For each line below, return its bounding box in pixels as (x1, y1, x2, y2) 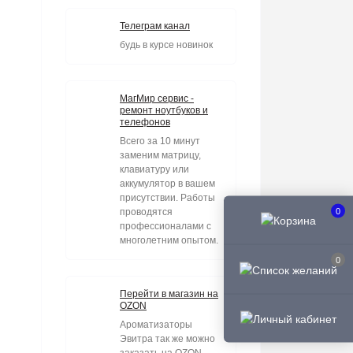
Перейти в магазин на (120, 288, 218, 299)
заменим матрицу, (120, 150, 201, 161)
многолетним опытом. (120, 235, 218, 246)
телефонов (120, 117, 170, 128)
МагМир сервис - (120, 93, 194, 104)
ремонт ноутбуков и (120, 105, 208, 116)
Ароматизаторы (120, 319, 192, 330)
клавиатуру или (120, 164, 189, 175)
